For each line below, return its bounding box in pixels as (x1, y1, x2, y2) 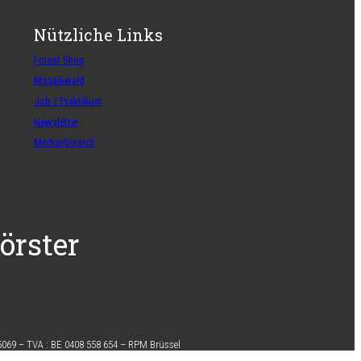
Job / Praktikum (33, 95, 102, 108)
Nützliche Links (33, 23, 163, 45)
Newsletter (33, 115, 79, 128)
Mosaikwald (33, 74, 85, 87)
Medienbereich (33, 136, 95, 149)
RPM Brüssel (127, 338, 180, 351)
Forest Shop (33, 53, 85, 66)
